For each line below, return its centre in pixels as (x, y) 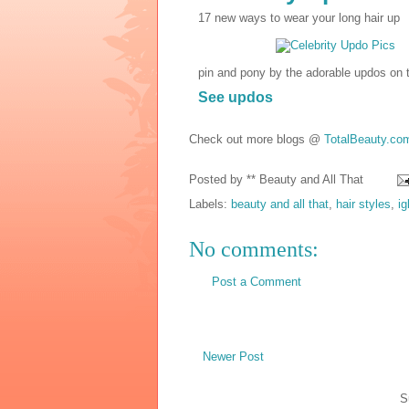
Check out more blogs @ (257, 139)
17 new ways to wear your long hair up (299, 17)
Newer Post (233, 357)
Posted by (218, 179)
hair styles (363, 204)
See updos (236, 96)
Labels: (210, 204)
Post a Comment (257, 281)
